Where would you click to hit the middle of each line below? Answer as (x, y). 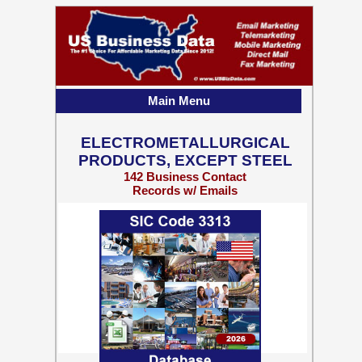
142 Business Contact (185, 177)
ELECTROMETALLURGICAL (185, 143)
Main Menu (179, 101)
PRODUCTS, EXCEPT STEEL (185, 160)
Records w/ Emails (185, 190)
